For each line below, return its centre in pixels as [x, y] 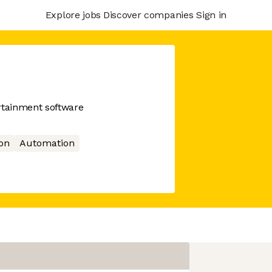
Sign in [211, 15]
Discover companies [148, 15]
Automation [47, 143]
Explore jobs [73, 15]
